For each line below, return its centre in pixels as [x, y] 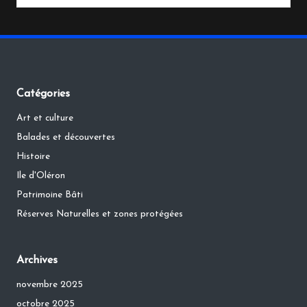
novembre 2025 [50, 285]
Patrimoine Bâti [50, 195]
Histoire [33, 157]
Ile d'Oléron [41, 176]
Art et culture [45, 119]
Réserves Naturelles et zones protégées [100, 214]
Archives [37, 261]
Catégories [43, 94]
